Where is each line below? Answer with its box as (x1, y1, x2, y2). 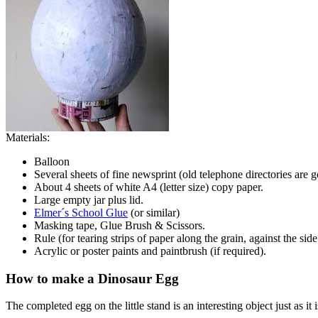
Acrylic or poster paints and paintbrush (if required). (34, 244, 266, 257)
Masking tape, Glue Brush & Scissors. (34, 219, 205, 231)
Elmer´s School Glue (34, 206, 128, 219)
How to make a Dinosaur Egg (6, 270, 179, 286)
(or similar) (128, 206, 180, 219)
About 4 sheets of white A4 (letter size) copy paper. (34, 180, 263, 193)
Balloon (34, 155, 70, 168)
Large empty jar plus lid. (34, 193, 143, 206)
